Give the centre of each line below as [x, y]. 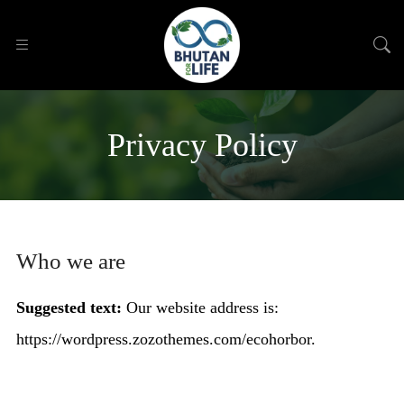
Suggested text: [71, 308]
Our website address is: [202, 308]
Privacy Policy [202, 145]
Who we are [71, 261]
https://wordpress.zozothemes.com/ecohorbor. [166, 339]
